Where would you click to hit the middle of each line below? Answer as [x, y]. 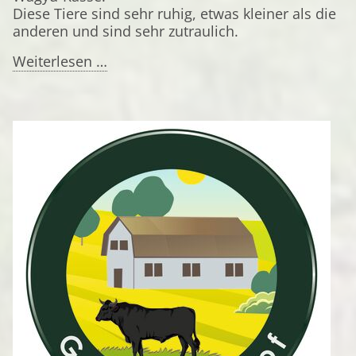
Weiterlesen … [60, 61]
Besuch [131, 113]
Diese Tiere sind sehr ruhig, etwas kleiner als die [174, 14]
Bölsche [133, 78]
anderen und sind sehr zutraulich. [126, 31]
